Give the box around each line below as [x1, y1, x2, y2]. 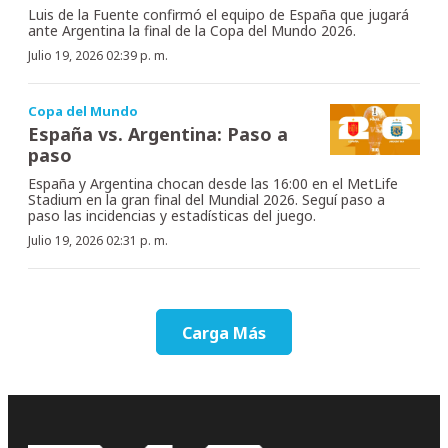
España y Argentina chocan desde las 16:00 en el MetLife [28, 174, 398, 194]
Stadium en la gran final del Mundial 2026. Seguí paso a [28, 190, 385, 210]
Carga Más [182, 322, 266, 345]
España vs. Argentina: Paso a [28, 122, 288, 147]
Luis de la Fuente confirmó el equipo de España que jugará [28, 5, 409, 25]
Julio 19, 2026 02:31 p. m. [28, 232, 168, 250]
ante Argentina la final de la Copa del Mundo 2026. [28, 21, 356, 41]
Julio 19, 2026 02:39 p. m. [28, 47, 168, 65]
